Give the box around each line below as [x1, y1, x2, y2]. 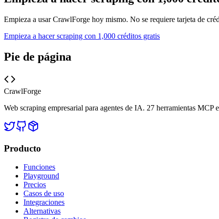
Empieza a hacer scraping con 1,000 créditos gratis [4, 32, 160, 40]
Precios [23, 180, 46, 189]
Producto [4, 143, 41, 153]
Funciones [23, 163, 55, 172]
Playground [23, 172, 59, 180]
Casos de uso [23, 189, 64, 198]
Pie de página [4, 50, 71, 63]
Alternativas [23, 207, 61, 216]
